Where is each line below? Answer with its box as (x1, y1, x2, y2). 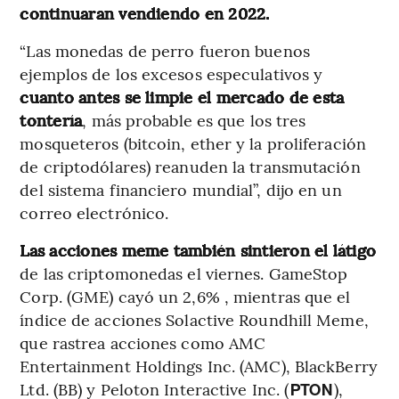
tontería (20, 108, 83, 131)
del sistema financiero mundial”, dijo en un (20, 177, 342, 200)
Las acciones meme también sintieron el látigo (20, 238, 377, 261)
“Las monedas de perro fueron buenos (20, 38, 310, 61)
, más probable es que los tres (82, 108, 306, 131)
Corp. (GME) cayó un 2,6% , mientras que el (20, 284, 351, 307)
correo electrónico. (20, 200, 169, 224)
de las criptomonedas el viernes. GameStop (20, 261, 348, 284)
